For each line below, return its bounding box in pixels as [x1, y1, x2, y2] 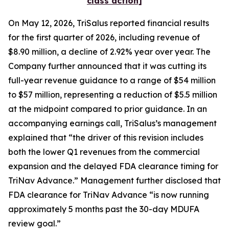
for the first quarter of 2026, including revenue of [8, 32, 200, 42]
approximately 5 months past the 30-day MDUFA [8, 204, 199, 214]
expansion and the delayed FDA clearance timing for [8, 161, 218, 171]
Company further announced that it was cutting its [8, 61, 207, 71]
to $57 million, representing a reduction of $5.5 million [8, 89, 217, 100]
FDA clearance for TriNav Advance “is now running [8, 190, 209, 200]
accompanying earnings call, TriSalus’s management [8, 118, 217, 128]
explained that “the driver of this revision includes [8, 132, 203, 143]
